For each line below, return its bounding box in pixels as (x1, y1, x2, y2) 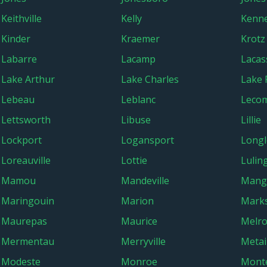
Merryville (121, 235, 166, 248)
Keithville (1, 12, 42, 25)
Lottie (121, 154, 147, 167)
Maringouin (1, 194, 54, 207)
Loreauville (1, 154, 51, 167)
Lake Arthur (1, 73, 55, 86)
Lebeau (1, 93, 35, 106)
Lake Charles (121, 73, 179, 86)
